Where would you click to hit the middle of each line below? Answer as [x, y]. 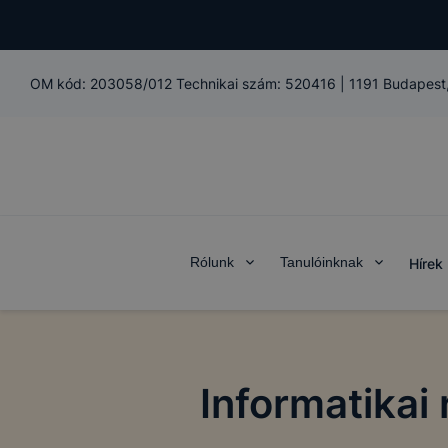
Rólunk [212, 262]
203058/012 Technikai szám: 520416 [213, 83]
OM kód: [60, 83]
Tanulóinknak [321, 262]
